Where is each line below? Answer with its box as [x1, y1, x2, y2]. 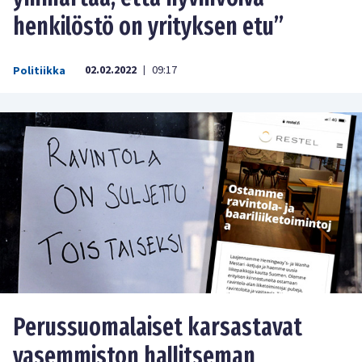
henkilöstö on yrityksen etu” [13, 11, 284, 41]
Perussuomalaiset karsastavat [13, 312, 302, 342]
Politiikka [13, 62, 65, 79]
